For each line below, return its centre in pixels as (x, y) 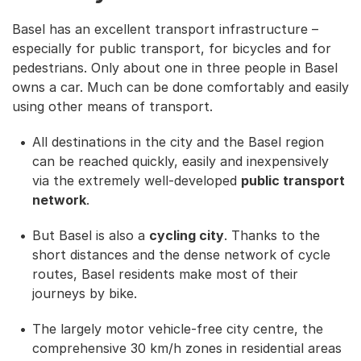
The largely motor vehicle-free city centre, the (178, 328)
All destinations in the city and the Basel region (178, 141)
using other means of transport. (112, 106)
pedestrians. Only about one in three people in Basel (175, 67)
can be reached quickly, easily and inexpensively (180, 161)
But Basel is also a (91, 235)
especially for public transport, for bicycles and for (172, 48)
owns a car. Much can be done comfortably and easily (180, 87)
